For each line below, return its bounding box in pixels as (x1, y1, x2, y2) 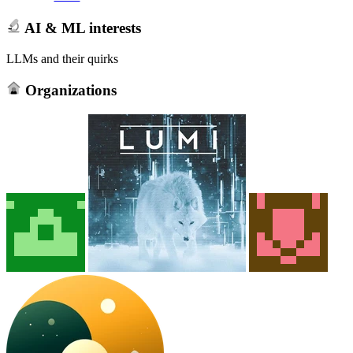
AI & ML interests (20, 19, 141, 36)
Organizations (20, 82, 117, 99)
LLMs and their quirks (6, 51, 118, 65)
